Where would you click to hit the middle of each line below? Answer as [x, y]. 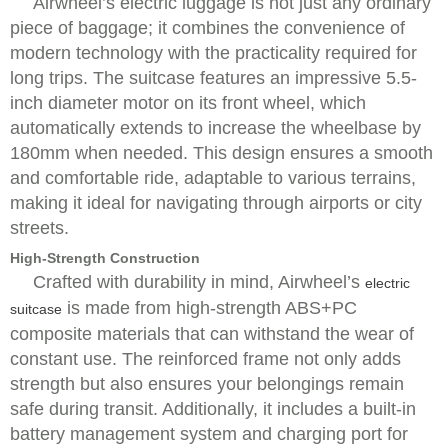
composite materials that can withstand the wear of [212, 334]
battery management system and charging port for [209, 434]
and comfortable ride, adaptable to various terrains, [213, 178]
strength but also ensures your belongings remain [207, 384]
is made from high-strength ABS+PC [209, 308]
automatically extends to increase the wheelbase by [215, 128]
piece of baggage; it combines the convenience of [207, 28]
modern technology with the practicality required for [213, 53]
